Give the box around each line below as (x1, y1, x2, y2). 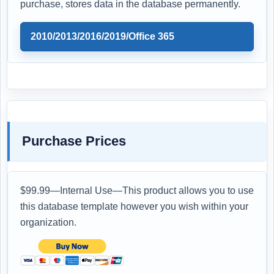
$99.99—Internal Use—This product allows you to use (20, 185, 254, 196)
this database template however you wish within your (20, 201, 248, 212)
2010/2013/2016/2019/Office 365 (31, 31, 174, 42)
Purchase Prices (22, 133, 126, 149)
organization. (20, 217, 76, 228)
